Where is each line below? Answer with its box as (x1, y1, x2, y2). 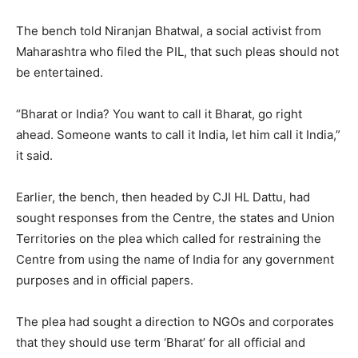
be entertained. (16, 64, 103, 80)
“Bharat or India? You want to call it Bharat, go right (16, 105, 302, 121)
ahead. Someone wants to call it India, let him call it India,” (16, 126, 340, 142)
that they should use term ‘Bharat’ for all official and (16, 334, 305, 350)
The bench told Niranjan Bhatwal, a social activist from (16, 22, 321, 38)
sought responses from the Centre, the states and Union (16, 209, 335, 225)
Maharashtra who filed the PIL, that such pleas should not (16, 43, 339, 59)
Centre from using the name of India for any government (16, 251, 334, 267)
